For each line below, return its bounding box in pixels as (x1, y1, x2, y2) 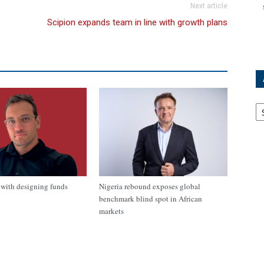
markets (99, 206, 124, 216)
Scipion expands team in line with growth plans (47, 17, 227, 28)
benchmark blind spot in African (99, 193, 202, 204)
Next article (190, 2, 227, 10)
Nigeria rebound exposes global (99, 181, 200, 192)
